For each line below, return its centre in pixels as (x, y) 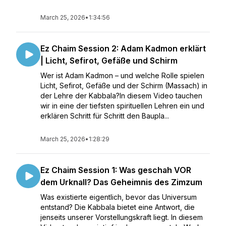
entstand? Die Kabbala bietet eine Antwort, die (118, 207)
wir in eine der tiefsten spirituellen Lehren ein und (122, 106)
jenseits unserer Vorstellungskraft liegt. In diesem (122, 217)
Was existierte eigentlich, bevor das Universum (119, 197)
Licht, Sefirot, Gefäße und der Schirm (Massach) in (124, 86)
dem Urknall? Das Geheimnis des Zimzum (121, 182)
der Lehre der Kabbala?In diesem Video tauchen (121, 96)
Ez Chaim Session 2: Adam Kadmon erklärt (123, 48)
